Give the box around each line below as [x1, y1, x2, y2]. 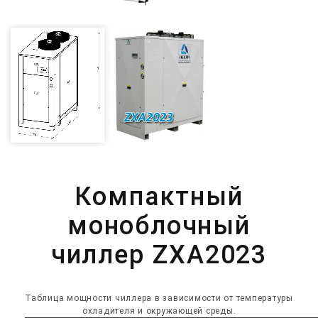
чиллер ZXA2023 [50, 240, 268, 270]
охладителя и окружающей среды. [82, 306, 236, 317]
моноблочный [67, 211, 251, 241]
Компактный [75, 182, 243, 212]
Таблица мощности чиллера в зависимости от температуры [25, 293, 293, 304]
